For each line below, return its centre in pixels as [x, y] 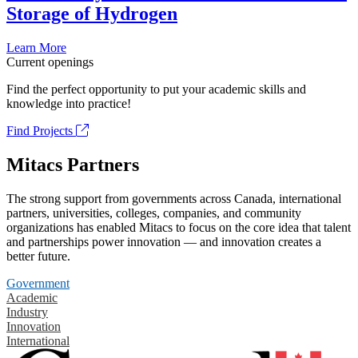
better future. [38, 256]
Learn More [36, 48]
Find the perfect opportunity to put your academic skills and [156, 89]
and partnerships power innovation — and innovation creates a [164, 241]
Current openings [50, 62]
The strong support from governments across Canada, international [174, 198]
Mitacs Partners [73, 164]
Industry [27, 312]
